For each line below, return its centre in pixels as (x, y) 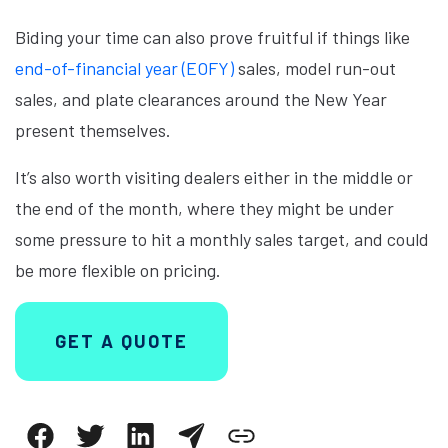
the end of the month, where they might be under (204, 208)
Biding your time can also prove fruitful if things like (212, 37)
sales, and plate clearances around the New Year (201, 99)
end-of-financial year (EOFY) (124, 68)
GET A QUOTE (121, 341)
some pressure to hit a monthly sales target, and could (222, 239)
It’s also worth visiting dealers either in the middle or (214, 177)
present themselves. (95, 130)
